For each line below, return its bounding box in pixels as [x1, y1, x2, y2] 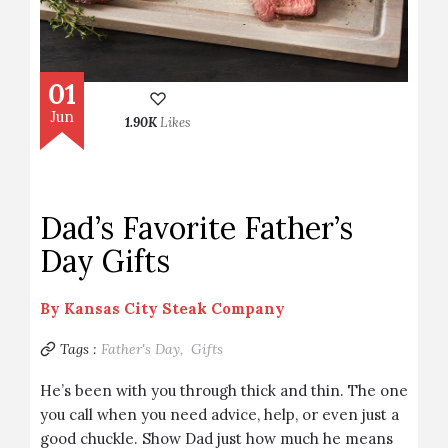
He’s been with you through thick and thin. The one [40, 381, 408, 400]
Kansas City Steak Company [64, 299, 285, 318]
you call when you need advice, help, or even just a [40, 405, 399, 424]
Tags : [60, 340, 97, 358]
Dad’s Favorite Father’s [40, 209, 353, 247]
